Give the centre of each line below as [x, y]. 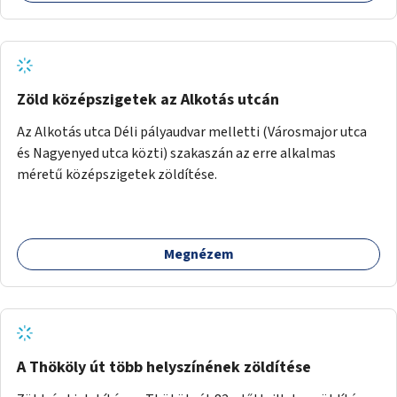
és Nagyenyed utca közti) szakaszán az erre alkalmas [176, 153]
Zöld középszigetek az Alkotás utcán [148, 99]
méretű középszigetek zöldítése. [117, 174]
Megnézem [198, 254]
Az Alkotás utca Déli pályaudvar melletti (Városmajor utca [192, 132]
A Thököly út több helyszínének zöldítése [164, 367]
